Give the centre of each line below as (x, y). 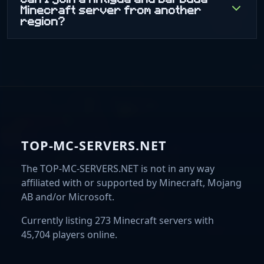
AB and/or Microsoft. (68, 197)
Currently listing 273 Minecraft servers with (118, 220)
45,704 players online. (69, 234)
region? (43, 20)
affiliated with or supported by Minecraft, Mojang (131, 182)
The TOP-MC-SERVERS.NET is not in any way (118, 168)
